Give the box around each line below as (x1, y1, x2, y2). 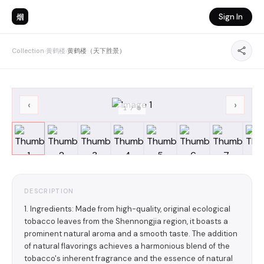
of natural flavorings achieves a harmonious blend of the (24, 241, 230, 251)
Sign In (219, 11, 243, 22)
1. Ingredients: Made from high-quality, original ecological (24, 204, 230, 214)
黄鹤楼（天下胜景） (67, 47, 126, 55)
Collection (12, 47, 44, 55)
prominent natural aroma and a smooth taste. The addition (24, 229, 237, 239)
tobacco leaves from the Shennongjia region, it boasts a (24, 216, 228, 226)
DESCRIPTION (24, 187, 74, 195)
